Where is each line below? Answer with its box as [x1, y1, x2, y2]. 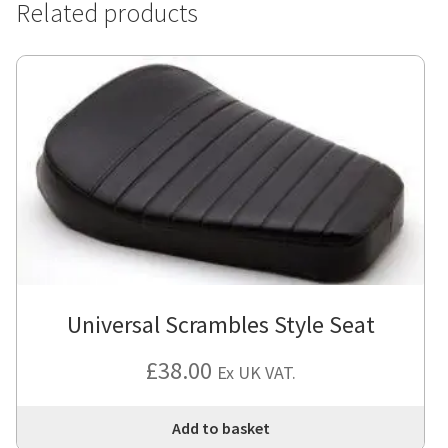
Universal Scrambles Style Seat [66, 309, 375, 341]
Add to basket [171, 418, 270, 439]
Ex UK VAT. [216, 361, 296, 385]
